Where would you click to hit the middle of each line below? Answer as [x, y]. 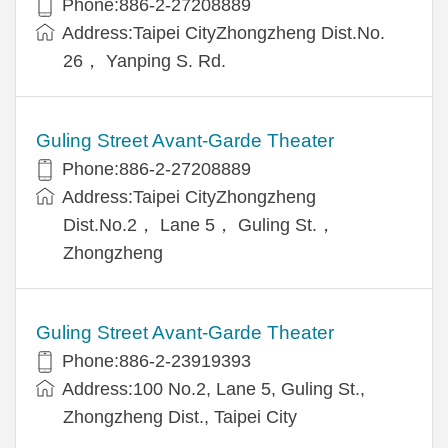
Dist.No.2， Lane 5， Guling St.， [199, 224]
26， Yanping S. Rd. [144, 60]
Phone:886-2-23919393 [156, 360]
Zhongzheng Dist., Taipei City [180, 416]
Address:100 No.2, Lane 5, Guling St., [213, 388]
